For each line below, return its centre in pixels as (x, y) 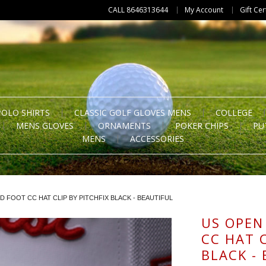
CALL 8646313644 (138, 10)
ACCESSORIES (157, 139)
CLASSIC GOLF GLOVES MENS (133, 113)
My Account (204, 10)
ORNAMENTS (124, 126)
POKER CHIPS (202, 126)
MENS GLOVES (45, 126)
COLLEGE (234, 113)
